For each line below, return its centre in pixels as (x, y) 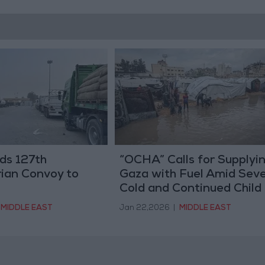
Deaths (140, 203)
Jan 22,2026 (144, 209)
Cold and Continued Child (190, 189)
